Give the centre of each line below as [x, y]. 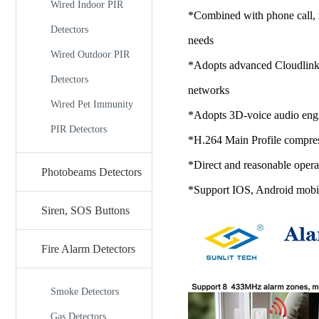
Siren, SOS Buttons [85, 210]
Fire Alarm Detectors [88, 249]
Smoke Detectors [85, 292]
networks [208, 90]
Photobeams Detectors [91, 172]
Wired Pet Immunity [92, 104]
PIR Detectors [79, 129]
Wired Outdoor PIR [90, 54]
